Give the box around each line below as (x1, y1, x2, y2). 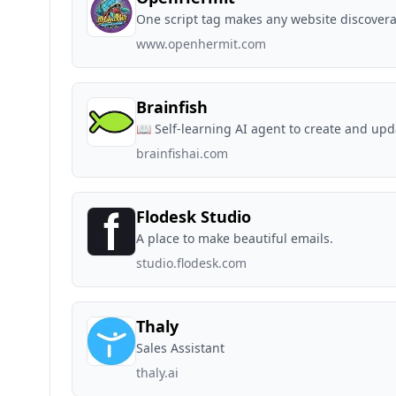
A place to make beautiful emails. (136, 230, 333, 247)
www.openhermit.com (136, 35, 266, 52)
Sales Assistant (136, 339, 225, 356)
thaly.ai (136, 364, 179, 381)
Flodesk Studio (136, 206, 251, 227)
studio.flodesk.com (136, 255, 247, 271)
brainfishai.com (136, 145, 228, 162)
